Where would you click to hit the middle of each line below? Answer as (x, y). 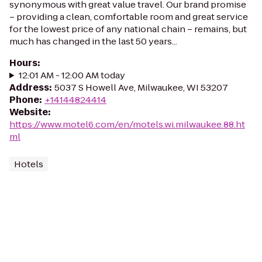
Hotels (29, 164)
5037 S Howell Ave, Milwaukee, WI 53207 (141, 87)
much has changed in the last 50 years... (93, 41)
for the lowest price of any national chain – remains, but (128, 29)
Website (29, 112)
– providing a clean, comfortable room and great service (129, 17)
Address (29, 87)
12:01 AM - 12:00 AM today (72, 75)
